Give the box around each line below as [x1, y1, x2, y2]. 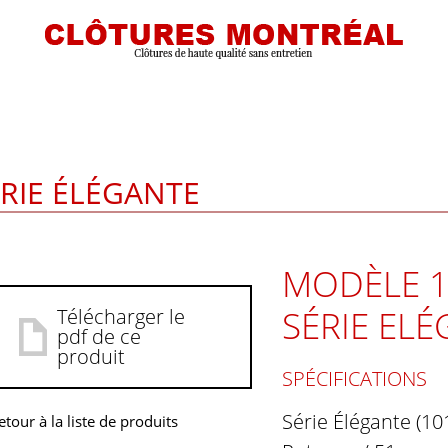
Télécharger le [57, 303, 186, 330]
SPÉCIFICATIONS [281, 365, 427, 392]
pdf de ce [57, 323, 142, 350]
